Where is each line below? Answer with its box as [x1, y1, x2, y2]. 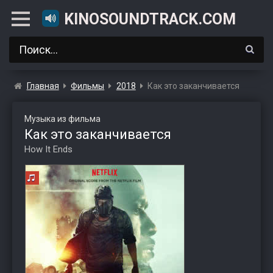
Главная [26, 81, 59, 91]
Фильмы [71, 81, 105, 91]
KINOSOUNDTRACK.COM [64, 10, 236, 28]
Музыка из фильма [24, 114, 101, 124]
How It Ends [24, 144, 73, 155]
